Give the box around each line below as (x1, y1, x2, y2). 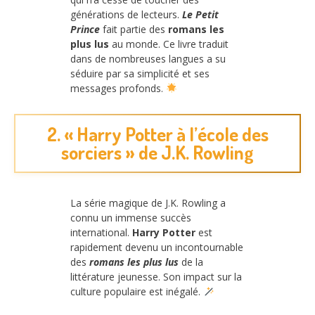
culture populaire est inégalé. (70, 285, 203, 299)
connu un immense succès (70, 211, 191, 225)
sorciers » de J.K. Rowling (61, 141, 254, 165)
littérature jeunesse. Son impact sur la (70, 270, 242, 284)
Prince (70, 22, 100, 36)
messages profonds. (70, 81, 166, 95)
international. (70, 226, 132, 240)
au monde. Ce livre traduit (109, 37, 229, 51)
